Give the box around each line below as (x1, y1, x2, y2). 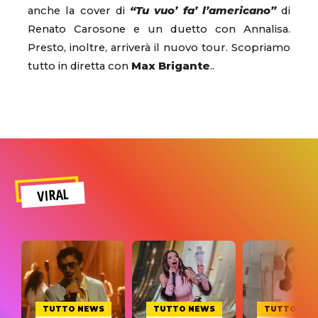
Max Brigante (131, 59, 210, 72)
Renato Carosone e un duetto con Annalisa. (28, 22, 290, 35)
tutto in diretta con (28, 59, 131, 72)
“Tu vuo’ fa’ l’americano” (130, 4, 276, 17)
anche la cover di (28, 4, 130, 17)
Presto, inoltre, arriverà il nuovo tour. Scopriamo (28, 40, 290, 54)
